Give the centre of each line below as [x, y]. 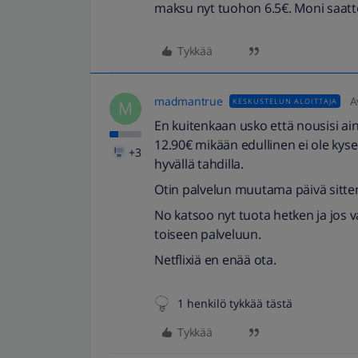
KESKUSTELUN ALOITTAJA [284, 101]
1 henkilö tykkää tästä [235, 303]
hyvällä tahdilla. [199, 164]
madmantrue [189, 101]
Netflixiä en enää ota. [215, 260]
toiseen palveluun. [208, 234]
